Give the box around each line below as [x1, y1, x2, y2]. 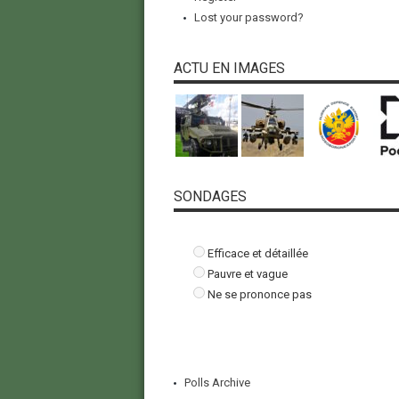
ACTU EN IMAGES [173, 60, 285, 77]
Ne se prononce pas [207, 288, 312, 302]
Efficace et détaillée [207, 247, 308, 261]
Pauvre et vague [207, 267, 288, 281]
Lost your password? [193, 11, 304, 25]
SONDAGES [173, 188, 247, 206]
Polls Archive [183, 376, 250, 390]
